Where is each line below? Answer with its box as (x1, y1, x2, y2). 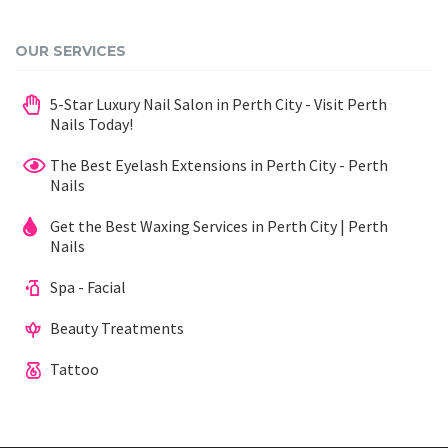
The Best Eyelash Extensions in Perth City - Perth (50, 155, 388, 175)
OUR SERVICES (15, 42, 126, 60)
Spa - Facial (50, 277, 126, 297)
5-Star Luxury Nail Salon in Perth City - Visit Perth (50, 94, 387, 114)
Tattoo (50, 359, 99, 379)
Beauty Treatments (50, 318, 184, 338)
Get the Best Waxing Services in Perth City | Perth (50, 216, 388, 236)
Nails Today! (50, 114, 133, 134)
